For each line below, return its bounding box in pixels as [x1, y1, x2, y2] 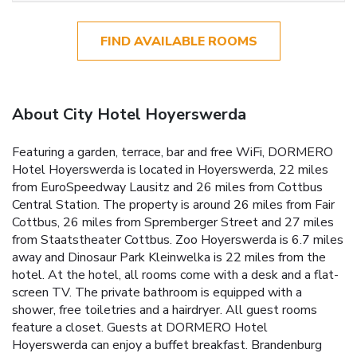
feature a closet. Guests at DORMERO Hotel [12, 318, 268, 336]
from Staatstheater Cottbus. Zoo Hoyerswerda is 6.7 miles [12, 230, 343, 249]
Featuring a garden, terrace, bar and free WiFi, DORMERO [12, 143, 333, 161]
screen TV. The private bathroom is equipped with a [12, 283, 302, 301]
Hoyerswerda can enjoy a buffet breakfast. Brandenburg [12, 335, 322, 354]
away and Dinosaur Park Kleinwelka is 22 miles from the [12, 248, 326, 266]
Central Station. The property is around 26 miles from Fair [12, 195, 335, 214]
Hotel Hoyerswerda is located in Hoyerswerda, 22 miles [12, 160, 328, 178]
